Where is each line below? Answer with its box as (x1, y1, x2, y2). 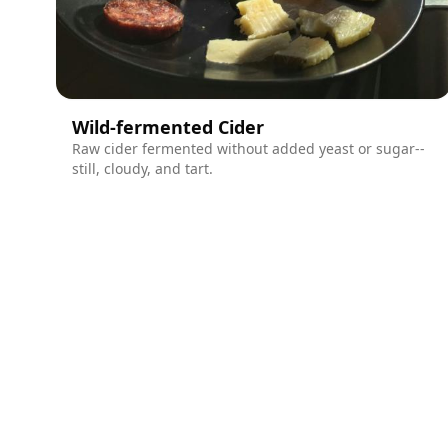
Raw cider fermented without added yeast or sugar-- (72, 138, 425, 158)
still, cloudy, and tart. (72, 158, 213, 178)
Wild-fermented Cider (72, 114, 264, 139)
